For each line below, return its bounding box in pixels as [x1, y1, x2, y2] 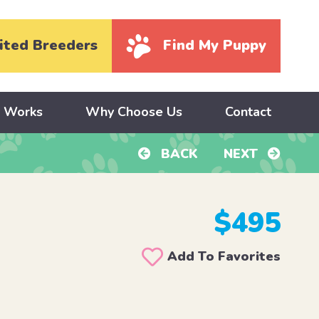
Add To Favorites [167, 248, 281, 266]
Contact [224, 103, 271, 121]
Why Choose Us [85, 103, 182, 121]
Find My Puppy [163, 36, 267, 56]
